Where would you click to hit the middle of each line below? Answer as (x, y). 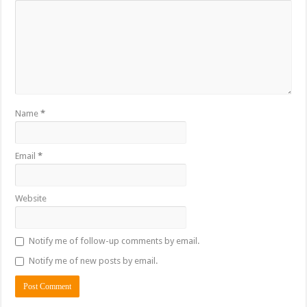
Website (31, 199)
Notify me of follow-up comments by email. (114, 241)
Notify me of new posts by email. (94, 261)
